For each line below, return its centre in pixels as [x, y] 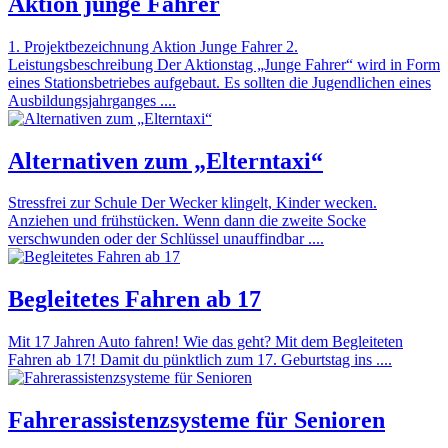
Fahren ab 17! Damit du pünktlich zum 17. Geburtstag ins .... [200, 360]
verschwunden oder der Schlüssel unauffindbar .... [166, 239]
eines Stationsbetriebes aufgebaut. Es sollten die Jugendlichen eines [219, 82]
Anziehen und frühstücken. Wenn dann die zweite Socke [187, 221]
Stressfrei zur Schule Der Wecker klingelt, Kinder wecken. [192, 203]
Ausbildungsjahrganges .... [92, 100]
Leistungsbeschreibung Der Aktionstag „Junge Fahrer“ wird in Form [224, 64]
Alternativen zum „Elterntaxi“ [165, 160]
